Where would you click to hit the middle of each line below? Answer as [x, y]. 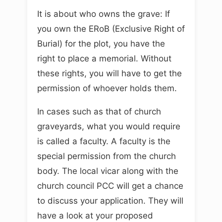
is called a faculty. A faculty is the [104, 141]
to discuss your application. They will [110, 200]
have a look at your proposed [95, 215]
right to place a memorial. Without [104, 58]
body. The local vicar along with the [108, 171]
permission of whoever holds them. [107, 88]
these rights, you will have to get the [110, 73]
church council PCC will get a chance [110, 186]
